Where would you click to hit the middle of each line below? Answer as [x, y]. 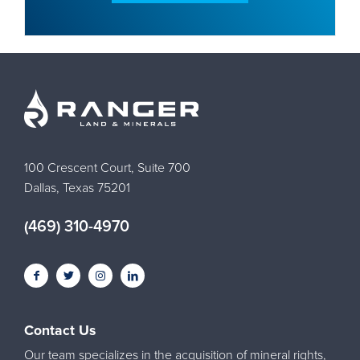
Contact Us [60, 331]
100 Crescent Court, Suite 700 [107, 168]
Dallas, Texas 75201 [77, 188]
